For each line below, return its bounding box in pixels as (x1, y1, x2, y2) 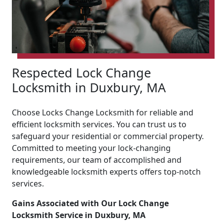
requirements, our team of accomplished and (12, 154, 182, 165)
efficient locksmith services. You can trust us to (12, 118, 186, 130)
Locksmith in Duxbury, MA (12, 78, 166, 96)
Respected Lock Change (12, 64, 151, 81)
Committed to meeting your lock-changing (12, 142, 171, 153)
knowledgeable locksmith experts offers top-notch (12, 166, 201, 177)
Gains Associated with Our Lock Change (12, 197, 169, 209)
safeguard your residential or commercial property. (12, 130, 204, 142)
